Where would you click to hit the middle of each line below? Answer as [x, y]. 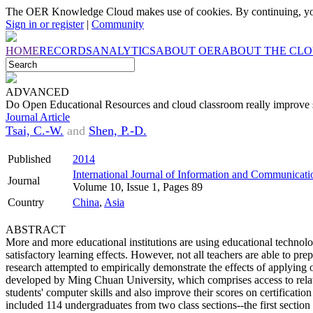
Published [29, 159]
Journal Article [38, 117]
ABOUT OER [189, 51]
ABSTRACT [36, 230]
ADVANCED [37, 92]
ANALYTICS [124, 51]
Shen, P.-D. [118, 131]
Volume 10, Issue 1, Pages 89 [138, 187]
